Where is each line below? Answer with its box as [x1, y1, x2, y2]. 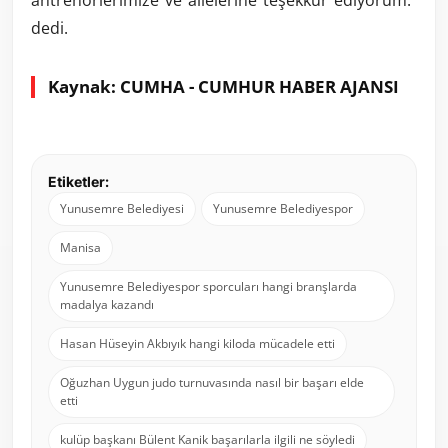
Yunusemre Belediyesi [60, 200, 184, 218]
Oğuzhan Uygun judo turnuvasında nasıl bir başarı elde [60, 374, 364, 392]
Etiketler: [48, 173, 109, 191]
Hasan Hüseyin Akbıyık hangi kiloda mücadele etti [60, 335, 335, 353]
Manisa [60, 239, 101, 257]
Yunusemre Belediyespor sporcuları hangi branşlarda [60, 278, 357, 296]
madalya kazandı [60, 296, 154, 314]
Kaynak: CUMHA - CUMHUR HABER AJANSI [48, 75, 399, 99]
